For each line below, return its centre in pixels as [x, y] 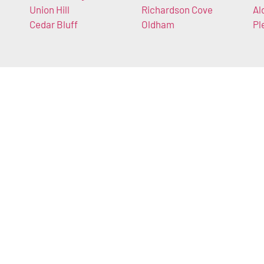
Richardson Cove [177, 10]
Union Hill [49, 10]
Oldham [158, 24]
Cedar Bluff [54, 24]
